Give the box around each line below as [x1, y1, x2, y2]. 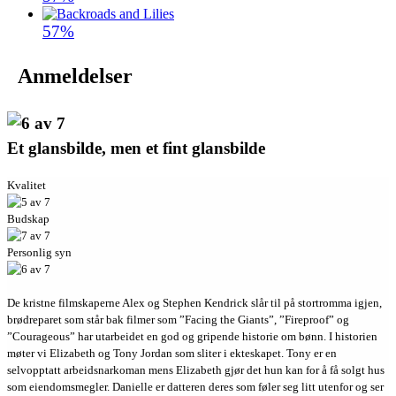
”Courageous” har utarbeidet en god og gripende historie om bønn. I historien [7, 330, 377, 344]
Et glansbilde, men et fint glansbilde [7, 138, 265, 157]
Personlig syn [7, 246, 72, 260]
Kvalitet [7, 179, 46, 193]
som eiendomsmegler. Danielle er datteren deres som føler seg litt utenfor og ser [7, 380, 384, 394]
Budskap [7, 212, 49, 226]
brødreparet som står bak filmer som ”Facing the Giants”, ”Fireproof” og [7, 313, 349, 327]
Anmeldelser [18, 64, 133, 88]
